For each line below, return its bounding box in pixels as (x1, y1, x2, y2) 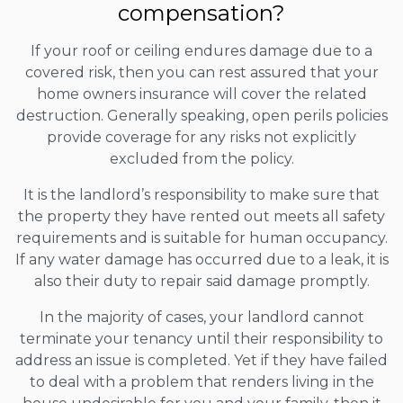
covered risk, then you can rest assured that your (24, 63, 379, 81)
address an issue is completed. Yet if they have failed (15, 351, 388, 369)
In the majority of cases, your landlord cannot (39, 308, 364, 326)
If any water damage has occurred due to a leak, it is (14, 250, 389, 268)
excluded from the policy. (109, 149, 294, 167)
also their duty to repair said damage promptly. (33, 272, 370, 290)
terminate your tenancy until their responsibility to (20, 329, 383, 347)
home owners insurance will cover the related (36, 85, 367, 103)
